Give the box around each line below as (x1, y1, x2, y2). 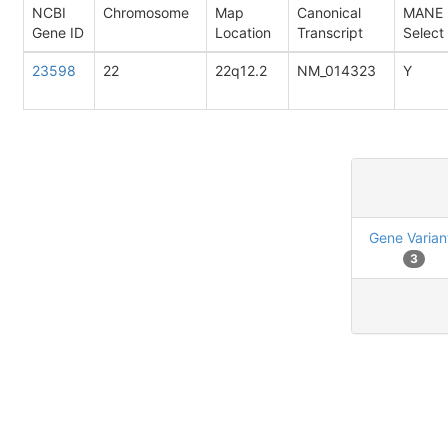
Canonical (297, 4, 361, 21)
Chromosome (103, 4, 189, 21)
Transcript (297, 24, 363, 41)
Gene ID (32, 24, 84, 41)
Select (403, 24, 444, 41)
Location (215, 24, 271, 41)
